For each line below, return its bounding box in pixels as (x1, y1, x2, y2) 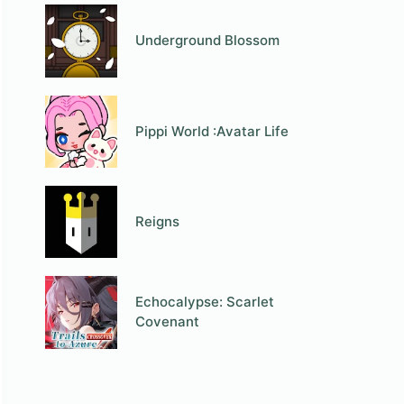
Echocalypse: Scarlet (135, 293, 275, 311)
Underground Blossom (135, 32, 280, 50)
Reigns (135, 213, 180, 231)
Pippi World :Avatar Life (135, 122, 289, 140)
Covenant (135, 313, 200, 331)
